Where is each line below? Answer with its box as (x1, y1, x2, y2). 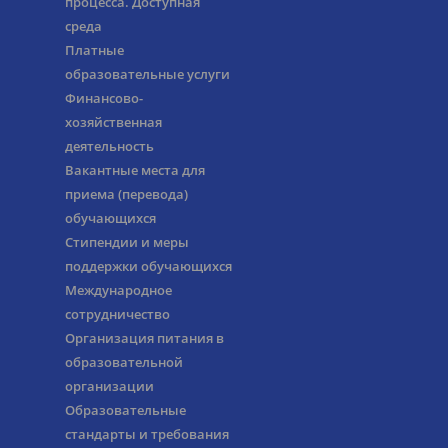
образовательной (65, 353, 183, 372)
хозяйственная (65, 113, 162, 132)
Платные (65, 41, 124, 60)
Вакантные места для (65, 161, 205, 180)
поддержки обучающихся (65, 257, 232, 276)
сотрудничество (65, 305, 170, 324)
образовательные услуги (65, 65, 230, 84)
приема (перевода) (65, 185, 188, 204)
